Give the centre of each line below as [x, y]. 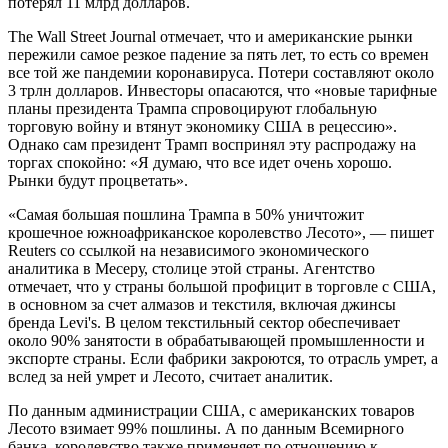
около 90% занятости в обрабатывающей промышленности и [216, 340]
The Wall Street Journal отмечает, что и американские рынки [210, 36]
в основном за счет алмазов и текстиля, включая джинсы [202, 304]
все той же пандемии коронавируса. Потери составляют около [221, 72]
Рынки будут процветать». [98, 180]
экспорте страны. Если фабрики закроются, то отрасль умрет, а [223, 358]
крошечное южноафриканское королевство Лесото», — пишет [221, 232]
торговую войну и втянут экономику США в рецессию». [202, 126]
